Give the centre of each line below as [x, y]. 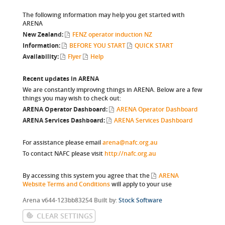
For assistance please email [63, 142]
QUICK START [154, 45]
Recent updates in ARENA [61, 79]
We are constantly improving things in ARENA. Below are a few [113, 90]
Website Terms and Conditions [66, 184]
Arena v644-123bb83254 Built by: [71, 200]
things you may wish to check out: [72, 98]
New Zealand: [43, 34]
